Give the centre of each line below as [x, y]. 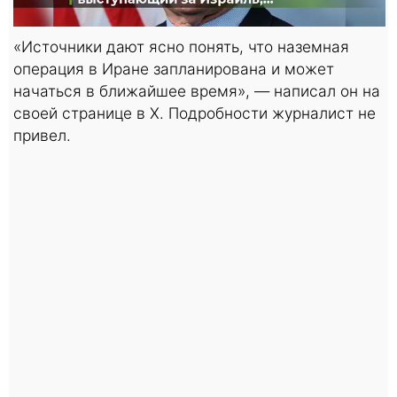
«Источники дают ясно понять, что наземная [181, 46]
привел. [42, 135]
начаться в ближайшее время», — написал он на [197, 90]
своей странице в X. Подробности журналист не [195, 113]
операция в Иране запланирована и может [174, 68]
